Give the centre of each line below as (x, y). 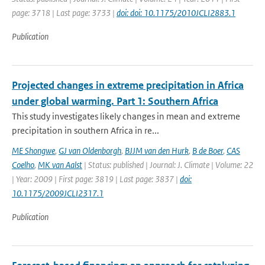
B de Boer (208, 151)
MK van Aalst (60, 165)
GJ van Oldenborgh (90, 151)
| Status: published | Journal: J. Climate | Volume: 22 (168, 165)
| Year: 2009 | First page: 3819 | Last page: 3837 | (96, 179)
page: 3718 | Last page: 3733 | (64, 13)
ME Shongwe (33, 151)
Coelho (23, 165)
